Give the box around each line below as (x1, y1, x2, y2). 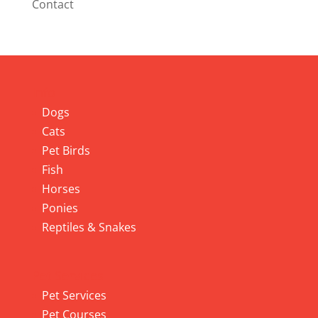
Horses (41, 181, 80, 197)
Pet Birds (41, 143, 90, 158)
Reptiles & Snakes (41, 219, 136, 235)
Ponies (41, 200, 78, 216)
